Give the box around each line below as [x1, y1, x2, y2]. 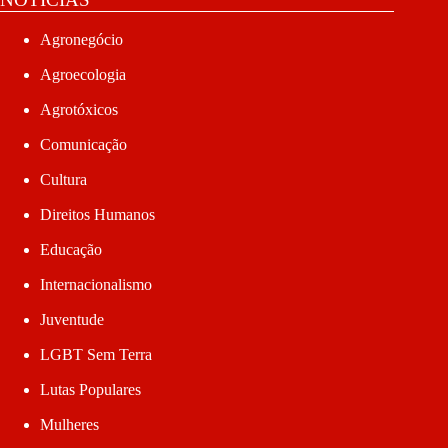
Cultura [40, 171, 87, 189]
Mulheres [40, 416, 99, 434]
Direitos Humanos [40, 206, 155, 224]
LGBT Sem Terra [40, 346, 152, 364]
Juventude [40, 311, 104, 329]
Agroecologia [40, 66, 126, 84]
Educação [40, 241, 102, 259]
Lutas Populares [40, 381, 141, 399]
